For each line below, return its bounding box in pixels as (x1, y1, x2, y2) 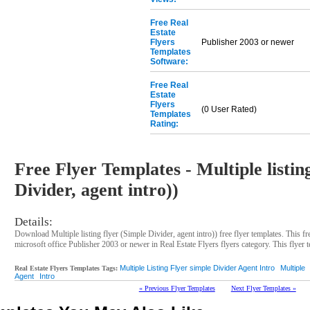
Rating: (150, 119, 179, 129)
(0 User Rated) (201, 104, 257, 114)
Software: (150, 57, 189, 66)
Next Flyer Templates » (230, 284, 296, 293)
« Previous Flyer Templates (138, 284, 215, 293)
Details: (15, 215, 53, 229)
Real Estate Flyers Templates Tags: (15, 264, 118, 273)
